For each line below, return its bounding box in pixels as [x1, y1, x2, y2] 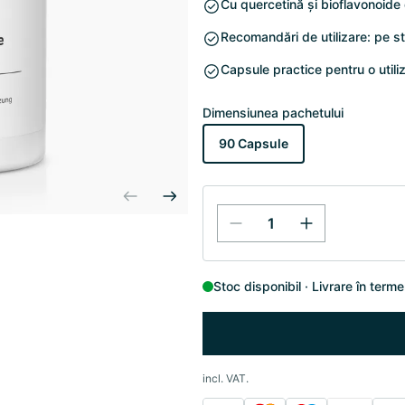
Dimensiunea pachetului [202, 105, 344, 120]
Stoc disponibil [213, 278, 301, 294]
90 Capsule [219, 136, 288, 151]
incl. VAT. [202, 372, 249, 385]
